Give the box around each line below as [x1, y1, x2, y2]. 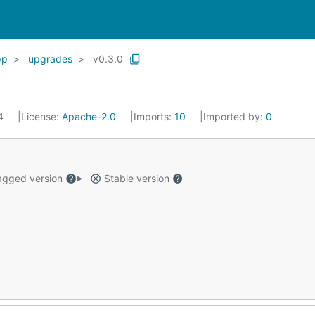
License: [21, 110, 62, 122]
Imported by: [203, 110, 266, 122]
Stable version [101, 172, 172, 184]
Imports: [134, 110, 174, 122]
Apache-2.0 [62, 110, 116, 122]
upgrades [28, 53, 72, 65]
